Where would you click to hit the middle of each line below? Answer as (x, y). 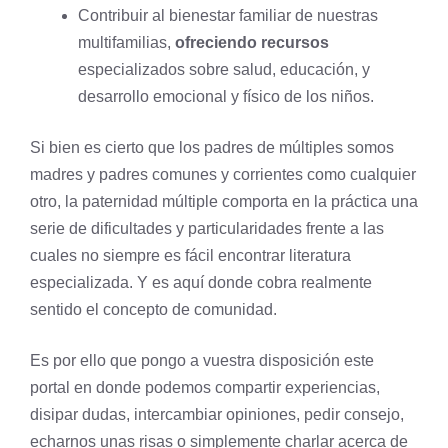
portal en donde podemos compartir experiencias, (205, 387)
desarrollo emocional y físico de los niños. (226, 96)
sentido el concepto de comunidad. (153, 309)
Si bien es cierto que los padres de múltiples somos (212, 147)
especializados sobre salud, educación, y (224, 69)
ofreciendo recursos (252, 42)
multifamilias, (126, 42)
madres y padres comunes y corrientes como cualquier (223, 174)
